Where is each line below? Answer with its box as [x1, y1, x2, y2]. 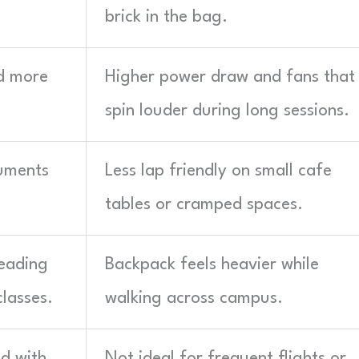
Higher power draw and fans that [105, 69, 355, 86]
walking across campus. [105, 290, 283, 307]
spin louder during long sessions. [105, 103, 349, 119]
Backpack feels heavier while [105, 256, 319, 273]
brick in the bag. [105, 9, 228, 26]
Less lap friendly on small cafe [105, 163, 332, 179]
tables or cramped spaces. [105, 196, 303, 213]
